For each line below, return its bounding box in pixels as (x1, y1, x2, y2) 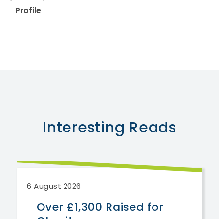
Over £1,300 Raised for (37, 199, 164, 215)
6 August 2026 (27, 180, 81, 191)
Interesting (43, 117, 125, 138)
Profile (15, 4, 41, 16)
